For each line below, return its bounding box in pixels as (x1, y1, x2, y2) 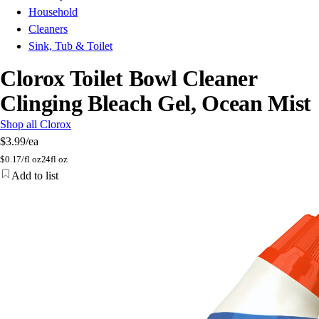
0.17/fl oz (4, 154, 41, 165)
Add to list (11, 169, 58, 182)
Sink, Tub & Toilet (28, 40, 113, 53)
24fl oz (41, 154, 68, 165)
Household (28, 6, 78, 19)
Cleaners (28, 23, 68, 36)
